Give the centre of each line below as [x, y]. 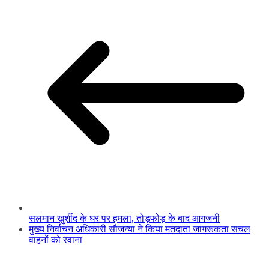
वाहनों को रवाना [56, 240]
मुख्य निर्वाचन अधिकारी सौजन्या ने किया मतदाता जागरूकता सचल [140, 229]
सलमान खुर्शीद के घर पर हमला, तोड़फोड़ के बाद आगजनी [124, 219]
